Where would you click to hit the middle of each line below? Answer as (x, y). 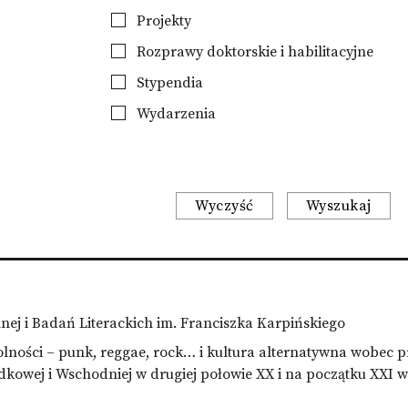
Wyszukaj (338, 206)
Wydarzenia (174, 114)
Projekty (162, 21)
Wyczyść (224, 206)
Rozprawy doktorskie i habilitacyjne (253, 52)
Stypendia (168, 83)
